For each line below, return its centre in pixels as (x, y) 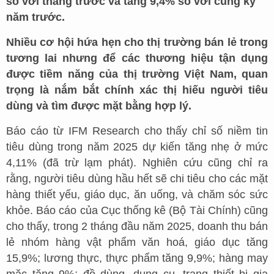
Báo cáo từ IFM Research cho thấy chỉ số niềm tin (137, 131)
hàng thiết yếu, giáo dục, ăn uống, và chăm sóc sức (137, 194)
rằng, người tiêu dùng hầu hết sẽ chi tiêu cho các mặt (137, 179)
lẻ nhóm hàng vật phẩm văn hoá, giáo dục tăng (137, 242)
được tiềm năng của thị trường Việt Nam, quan (137, 74)
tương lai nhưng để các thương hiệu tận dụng (137, 58)
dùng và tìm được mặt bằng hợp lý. (99, 106)
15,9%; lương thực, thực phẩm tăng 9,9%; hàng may (137, 258)
